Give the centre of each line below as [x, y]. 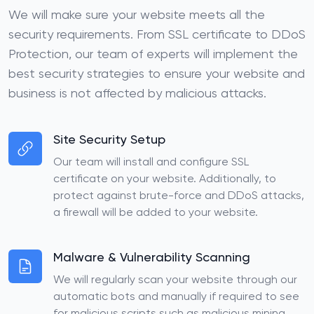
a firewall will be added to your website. [156, 213]
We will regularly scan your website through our [175, 280]
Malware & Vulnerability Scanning [152, 258]
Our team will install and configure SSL [151, 163]
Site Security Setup [109, 140]
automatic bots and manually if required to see [176, 297]
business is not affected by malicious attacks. [137, 94]
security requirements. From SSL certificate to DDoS [157, 35]
